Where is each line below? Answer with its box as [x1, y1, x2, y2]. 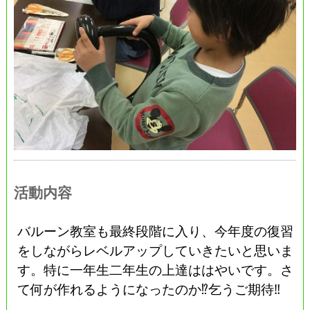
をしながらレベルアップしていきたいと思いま [17, 241, 294, 259]
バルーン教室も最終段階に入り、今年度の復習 [17, 221, 294, 239]
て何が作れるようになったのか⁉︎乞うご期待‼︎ [17, 280, 281, 298]
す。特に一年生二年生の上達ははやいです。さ [17, 260, 294, 278]
